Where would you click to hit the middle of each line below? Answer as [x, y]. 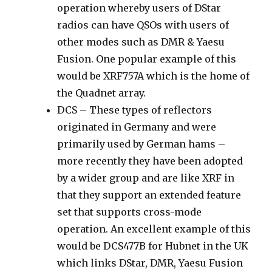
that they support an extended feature [149, 195]
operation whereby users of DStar [139, 8]
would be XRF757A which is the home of [154, 76]
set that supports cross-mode [130, 212]
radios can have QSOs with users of [143, 25]
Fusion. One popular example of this [147, 59]
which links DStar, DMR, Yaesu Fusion [150, 263]
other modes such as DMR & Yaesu [141, 42]
